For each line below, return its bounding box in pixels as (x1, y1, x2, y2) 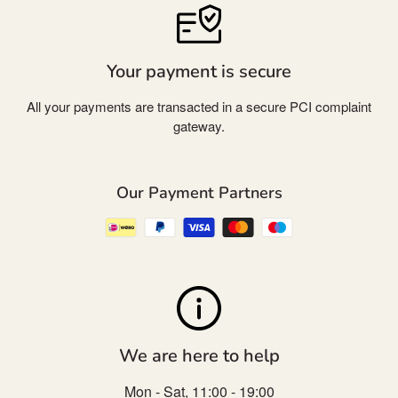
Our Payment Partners (115, 182, 283, 204)
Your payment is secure (107, 60, 291, 84)
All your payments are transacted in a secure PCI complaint (27, 97, 371, 116)
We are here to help (118, 343, 280, 368)
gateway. (173, 116, 225, 136)
